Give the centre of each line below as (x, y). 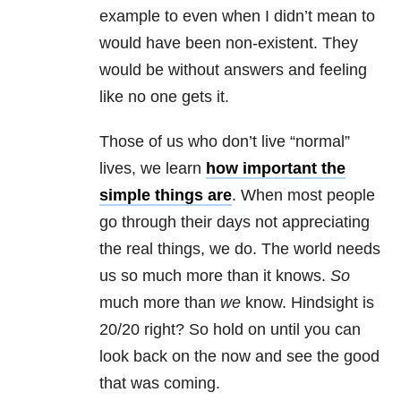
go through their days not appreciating (235, 222)
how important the (276, 169)
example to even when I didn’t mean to (237, 17)
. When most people (303, 196)
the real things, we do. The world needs (240, 249)
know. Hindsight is (307, 303)
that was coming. (160, 384)
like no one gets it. (164, 97)
